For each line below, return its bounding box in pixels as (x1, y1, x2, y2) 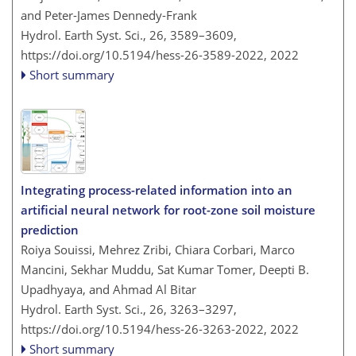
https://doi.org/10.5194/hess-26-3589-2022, (21, 47, 267, 64)
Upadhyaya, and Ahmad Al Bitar (21, 281, 196, 297)
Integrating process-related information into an (21, 181, 292, 198)
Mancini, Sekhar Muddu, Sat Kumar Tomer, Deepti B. (21, 261, 309, 277)
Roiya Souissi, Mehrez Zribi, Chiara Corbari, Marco (21, 241, 295, 257)
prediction (21, 221, 79, 238)
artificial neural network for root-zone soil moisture (21, 201, 315, 218)
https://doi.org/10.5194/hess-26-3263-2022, (21, 320, 267, 337)
